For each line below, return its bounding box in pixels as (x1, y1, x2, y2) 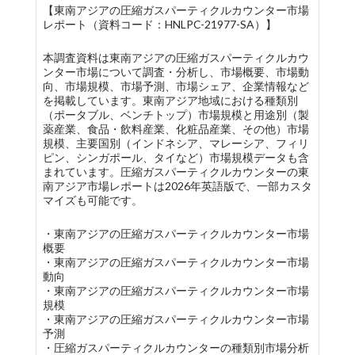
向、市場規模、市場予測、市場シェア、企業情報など (42, 79, 309, 93)
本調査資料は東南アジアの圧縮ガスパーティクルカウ (42, 51, 309, 64)
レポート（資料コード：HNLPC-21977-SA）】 (42, 17, 277, 31)
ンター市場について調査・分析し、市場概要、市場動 (42, 65, 309, 78)
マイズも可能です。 (42, 193, 143, 207)
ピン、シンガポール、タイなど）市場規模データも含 (42, 151, 309, 164)
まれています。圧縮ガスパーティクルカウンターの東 (42, 165, 309, 178)
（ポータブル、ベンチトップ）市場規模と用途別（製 (42, 108, 309, 121)
